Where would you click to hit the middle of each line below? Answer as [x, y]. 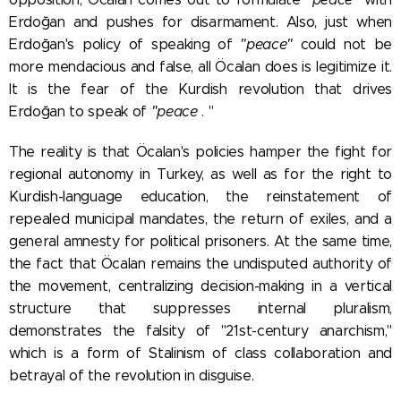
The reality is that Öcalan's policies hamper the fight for [200, 151]
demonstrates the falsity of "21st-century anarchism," [200, 330]
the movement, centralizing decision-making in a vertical [200, 286]
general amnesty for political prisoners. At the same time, [200, 241]
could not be [342, 44]
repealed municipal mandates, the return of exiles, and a [200, 218]
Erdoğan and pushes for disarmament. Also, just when [200, 21]
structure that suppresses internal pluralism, [200, 308]
